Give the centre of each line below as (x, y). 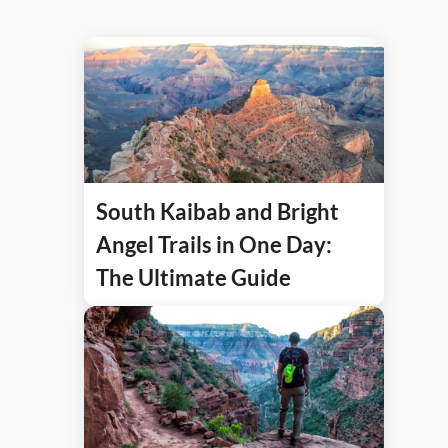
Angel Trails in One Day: (214, 245)
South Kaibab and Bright (217, 212)
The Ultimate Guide (193, 278)
